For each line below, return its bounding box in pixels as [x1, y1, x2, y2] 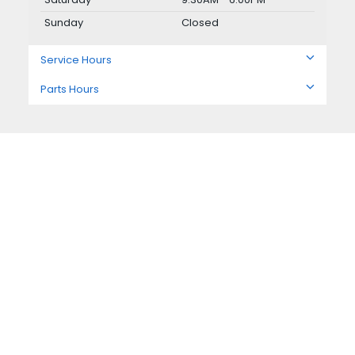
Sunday [44, 15, 83, 31]
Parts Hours [40, 82, 99, 97]
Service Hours [40, 52, 112, 68]
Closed [181, 15, 219, 31]
